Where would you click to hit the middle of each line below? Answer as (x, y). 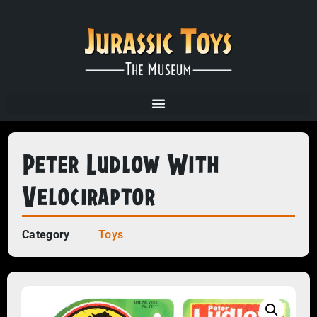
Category (46, 235)
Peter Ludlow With (121, 163)
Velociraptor (89, 195)
